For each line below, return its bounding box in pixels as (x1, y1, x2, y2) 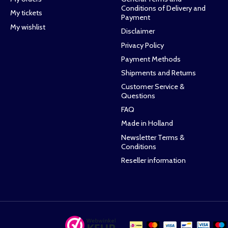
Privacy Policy (121, 40, 164, 50)
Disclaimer (121, 26, 155, 36)
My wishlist (10, 22, 45, 32)
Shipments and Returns (121, 68, 196, 77)
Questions (121, 91, 155, 101)
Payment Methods (121, 54, 181, 64)
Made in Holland (121, 119, 173, 128)
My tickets (10, 8, 42, 18)
